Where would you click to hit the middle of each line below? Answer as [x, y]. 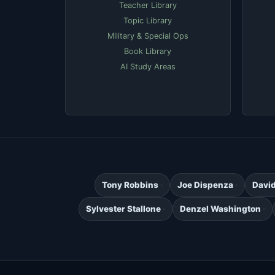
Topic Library [148, 21]
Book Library [148, 52]
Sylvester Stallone [123, 209]
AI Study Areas [148, 67]
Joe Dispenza [205, 185]
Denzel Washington [220, 209]
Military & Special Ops [148, 36]
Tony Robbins [130, 185]
